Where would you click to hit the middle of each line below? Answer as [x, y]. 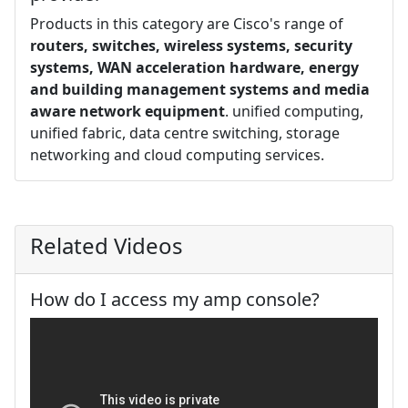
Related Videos [107, 245]
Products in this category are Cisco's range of [187, 24]
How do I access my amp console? [175, 299]
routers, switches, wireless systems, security [191, 46]
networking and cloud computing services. [177, 155]
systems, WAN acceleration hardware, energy [194, 67]
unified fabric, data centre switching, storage [185, 133]
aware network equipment [127, 111]
